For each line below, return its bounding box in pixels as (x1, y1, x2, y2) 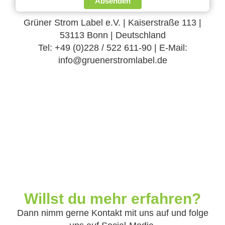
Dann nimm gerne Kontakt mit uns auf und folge (17, 207, 208, 218)
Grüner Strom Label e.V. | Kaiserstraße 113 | (24, 18, 201, 28)
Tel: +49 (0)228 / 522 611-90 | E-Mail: (38, 43, 187, 53)
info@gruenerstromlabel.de (58, 55, 167, 66)
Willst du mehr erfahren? (24, 190, 201, 207)
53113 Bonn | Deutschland (59, 30, 166, 41)
